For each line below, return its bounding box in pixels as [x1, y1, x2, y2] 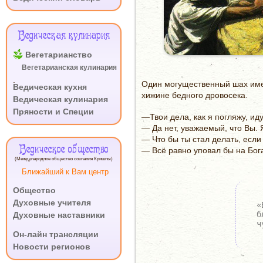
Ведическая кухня [13, 82, 87, 92]
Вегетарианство [25, 50, 92, 59]
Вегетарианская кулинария [22, 63, 117, 72]
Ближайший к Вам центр [22, 167, 109, 176]
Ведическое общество [19, 142, 109, 158]
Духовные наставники [13, 210, 105, 220]
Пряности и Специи [13, 107, 94, 116]
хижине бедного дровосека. [141, 90, 248, 100]
